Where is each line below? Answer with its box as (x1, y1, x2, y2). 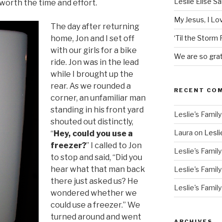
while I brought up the (51, 69, 133, 79)
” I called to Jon (86, 140, 142, 150)
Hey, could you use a (54, 128, 133, 138)
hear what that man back (51, 164, 145, 174)
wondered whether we (51, 188, 137, 198)
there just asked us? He (51, 176, 138, 186)
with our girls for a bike (51, 45, 137, 55)
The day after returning (51, 21, 139, 31)
